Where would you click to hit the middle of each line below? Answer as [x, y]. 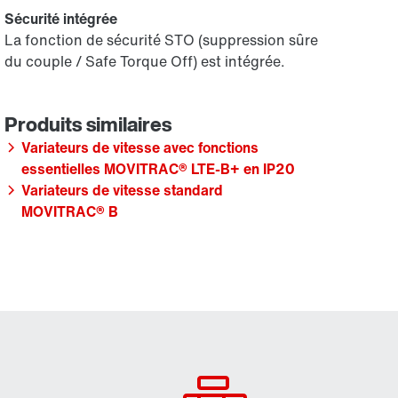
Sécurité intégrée [61, 19]
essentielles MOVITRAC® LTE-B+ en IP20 [159, 169]
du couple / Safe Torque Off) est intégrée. [145, 61]
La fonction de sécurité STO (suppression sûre [162, 40]
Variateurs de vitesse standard [123, 190]
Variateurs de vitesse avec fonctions [140, 147]
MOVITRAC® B [70, 211]
